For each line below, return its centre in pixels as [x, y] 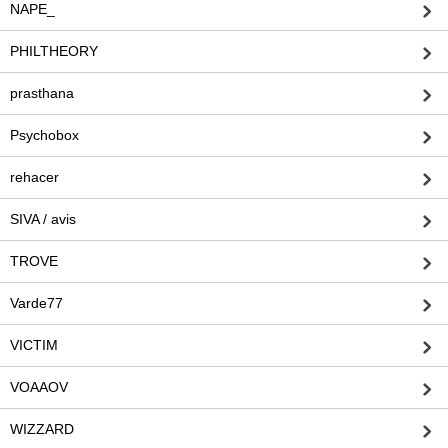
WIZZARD [42, 429]
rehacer [34, 177]
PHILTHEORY [54, 51]
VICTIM [34, 345]
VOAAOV [39, 387]
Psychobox [44, 135]
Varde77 [36, 303]
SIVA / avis [43, 219]
